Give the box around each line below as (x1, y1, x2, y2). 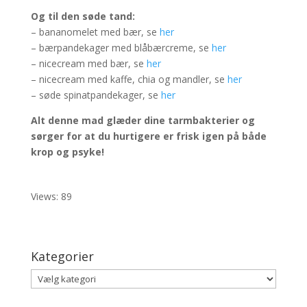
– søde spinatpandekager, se (30, 88, 161, 101)
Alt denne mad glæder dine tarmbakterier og (30, 114, 255, 127)
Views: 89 (30, 190, 72, 203)
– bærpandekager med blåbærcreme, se (30, 41, 212, 54)
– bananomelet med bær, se (30, 25, 160, 38)
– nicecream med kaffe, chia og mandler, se (30, 73, 228, 86)
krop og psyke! (30, 145, 104, 158)
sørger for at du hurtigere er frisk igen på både (30, 130, 267, 143)
